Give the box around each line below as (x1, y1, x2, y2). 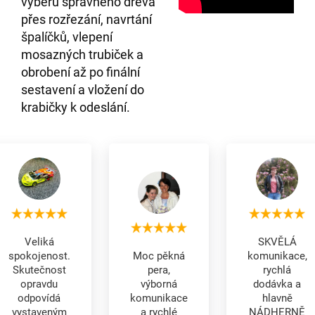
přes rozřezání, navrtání (21, 12, 152, 27)
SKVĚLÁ (257, 236, 297, 249)
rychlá (263, 264, 291, 277)
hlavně (262, 292, 292, 305)
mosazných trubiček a (21, 47, 143, 63)
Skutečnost (12, 264, 66, 277)
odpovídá (18, 292, 60, 305)
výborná (140, 278, 177, 291)
